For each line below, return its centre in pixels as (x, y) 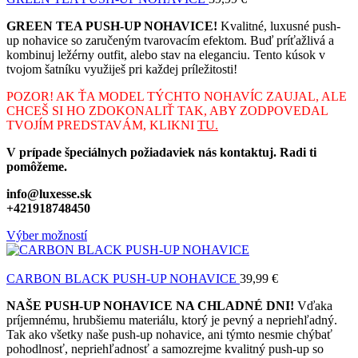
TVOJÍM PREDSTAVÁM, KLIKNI (102, 125)
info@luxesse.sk (49, 193)
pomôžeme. (37, 166)
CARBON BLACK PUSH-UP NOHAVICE (123, 278)
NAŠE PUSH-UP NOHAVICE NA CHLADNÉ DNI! (152, 305)
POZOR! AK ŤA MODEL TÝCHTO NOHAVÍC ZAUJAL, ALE (177, 96)
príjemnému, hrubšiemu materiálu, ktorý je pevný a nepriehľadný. (172, 320)
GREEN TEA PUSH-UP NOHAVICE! (112, 26)
